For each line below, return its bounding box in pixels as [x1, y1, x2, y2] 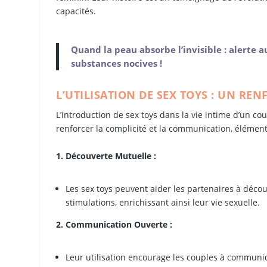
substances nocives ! [71, 57, 163, 70]
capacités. [56, 5, 97, 17]
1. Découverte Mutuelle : [56, 150, 157, 162]
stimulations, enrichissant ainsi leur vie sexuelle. [66, 196, 260, 208]
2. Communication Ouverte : [56, 218, 173, 230]
